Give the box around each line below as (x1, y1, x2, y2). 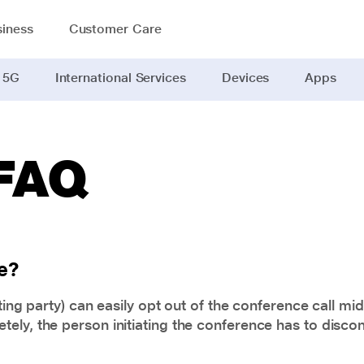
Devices (221, 70, 270, 85)
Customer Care (68, 21, 162, 37)
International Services (54, 70, 186, 85)
